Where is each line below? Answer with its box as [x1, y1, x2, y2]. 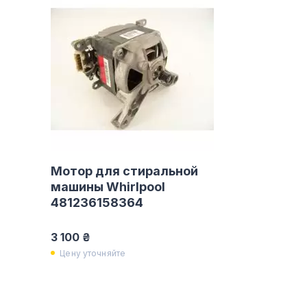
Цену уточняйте [60, 247, 126, 258]
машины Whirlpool [51, 180, 166, 194]
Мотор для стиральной [51, 164, 199, 178]
